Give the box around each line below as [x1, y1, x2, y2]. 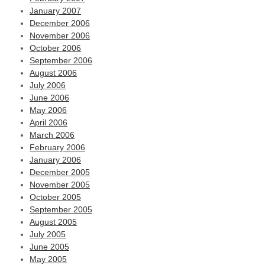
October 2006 [30, 43, 81, 53]
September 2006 [30, 56, 92, 65]
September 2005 [30, 205, 92, 214]
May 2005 [30, 254, 67, 264]
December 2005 [30, 167, 90, 177]
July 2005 [30, 230, 66, 239]
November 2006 [30, 31, 90, 40]
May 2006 [30, 105, 67, 115]
